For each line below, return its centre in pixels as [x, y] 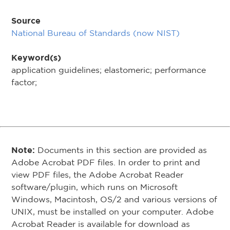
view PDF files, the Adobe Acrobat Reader [97, 175]
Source [26, 21]
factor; [24, 82]
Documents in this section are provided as [121, 150]
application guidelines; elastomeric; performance [109, 70]
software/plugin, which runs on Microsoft [94, 187]
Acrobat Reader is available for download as [101, 224]
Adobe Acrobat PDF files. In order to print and [106, 162]
